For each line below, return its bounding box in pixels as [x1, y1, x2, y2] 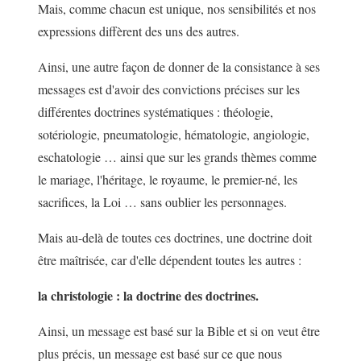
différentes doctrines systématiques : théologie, [38, 103, 273, 121]
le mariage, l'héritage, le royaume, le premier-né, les [38, 171, 297, 189]
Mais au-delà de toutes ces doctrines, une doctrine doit [38, 229, 312, 247]
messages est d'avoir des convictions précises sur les [38, 81, 300, 98]
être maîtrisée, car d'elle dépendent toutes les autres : [38, 251, 301, 269]
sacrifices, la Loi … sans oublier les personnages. [38, 193, 287, 211]
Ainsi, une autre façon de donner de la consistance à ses [38, 58, 320, 76]
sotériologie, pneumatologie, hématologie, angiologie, [38, 126, 309, 143]
